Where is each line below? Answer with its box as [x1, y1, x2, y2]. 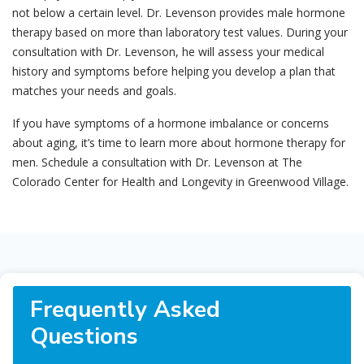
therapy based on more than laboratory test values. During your [12, 24, 348, 41]
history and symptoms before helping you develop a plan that [12, 63, 336, 80]
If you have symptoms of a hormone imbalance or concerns [12, 115, 329, 132]
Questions [30, 321, 138, 353]
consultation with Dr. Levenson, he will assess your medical [12, 44, 324, 60]
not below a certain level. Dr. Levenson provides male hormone [12, 5, 345, 21]
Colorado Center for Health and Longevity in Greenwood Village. [12, 174, 349, 190]
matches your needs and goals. [12, 83, 180, 99]
